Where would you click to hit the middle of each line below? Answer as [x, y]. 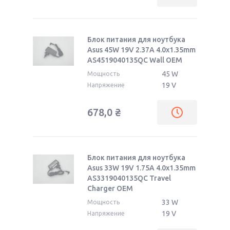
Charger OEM [110, 188]
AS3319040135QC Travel [129, 178]
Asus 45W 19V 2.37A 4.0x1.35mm [141, 50]
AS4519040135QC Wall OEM [135, 60]
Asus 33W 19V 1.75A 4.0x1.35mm [141, 168]
